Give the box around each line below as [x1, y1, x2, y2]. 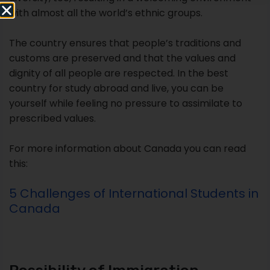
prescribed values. [9, 111, 96, 126]
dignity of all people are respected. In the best [9, 66, 228, 81]
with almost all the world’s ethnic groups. [9, 6, 202, 20]
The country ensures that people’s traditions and [9, 36, 241, 51]
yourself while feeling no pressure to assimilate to [9, 96, 242, 111]
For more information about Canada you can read [9, 142, 246, 156]
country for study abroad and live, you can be [9, 81, 224, 96]
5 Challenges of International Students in [9, 185, 259, 202]
